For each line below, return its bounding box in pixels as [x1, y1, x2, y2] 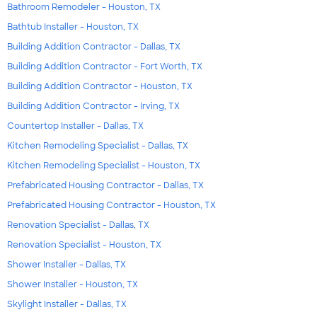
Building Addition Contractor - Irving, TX [7, 100, 180, 112]
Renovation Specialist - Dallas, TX [7, 219, 149, 231]
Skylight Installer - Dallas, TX [7, 298, 127, 310]
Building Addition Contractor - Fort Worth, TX [7, 60, 202, 72]
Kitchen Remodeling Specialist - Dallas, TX [7, 139, 188, 151]
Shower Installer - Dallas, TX [7, 258, 126, 270]
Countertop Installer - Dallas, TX [7, 120, 144, 132]
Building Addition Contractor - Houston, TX [7, 80, 192, 92]
